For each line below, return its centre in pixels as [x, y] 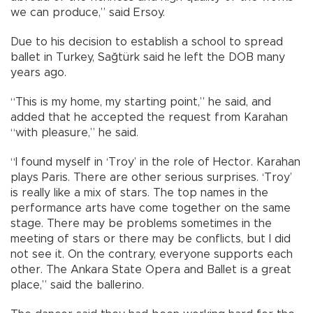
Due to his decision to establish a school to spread [147, 42]
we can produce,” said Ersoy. [89, 12]
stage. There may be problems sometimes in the [141, 223]
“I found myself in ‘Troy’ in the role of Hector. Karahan [155, 162]
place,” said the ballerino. [79, 285]
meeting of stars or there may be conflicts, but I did [151, 239]
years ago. [40, 72]
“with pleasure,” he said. [76, 132]
